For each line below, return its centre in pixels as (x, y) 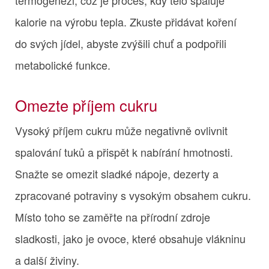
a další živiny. (47, 260)
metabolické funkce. (63, 65)
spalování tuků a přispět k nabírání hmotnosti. (124, 152)
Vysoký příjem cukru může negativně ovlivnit (121, 130)
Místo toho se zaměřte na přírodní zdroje (113, 216)
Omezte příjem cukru (86, 105)
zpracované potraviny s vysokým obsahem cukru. (133, 195)
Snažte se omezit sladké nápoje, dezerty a (117, 173)
